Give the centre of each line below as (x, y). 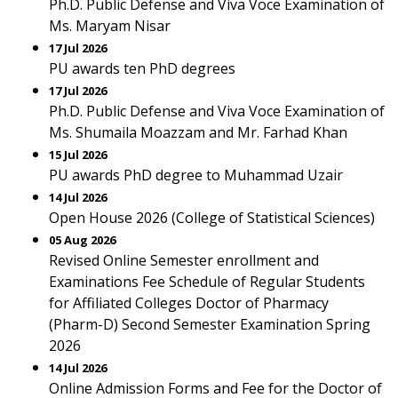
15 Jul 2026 (78, 155)
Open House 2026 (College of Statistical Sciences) (212, 218)
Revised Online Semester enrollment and (184, 260)
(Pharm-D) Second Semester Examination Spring (210, 324)
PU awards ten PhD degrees (142, 68)
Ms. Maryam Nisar (110, 26)
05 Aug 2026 (82, 240)
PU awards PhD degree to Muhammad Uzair (196, 175)
